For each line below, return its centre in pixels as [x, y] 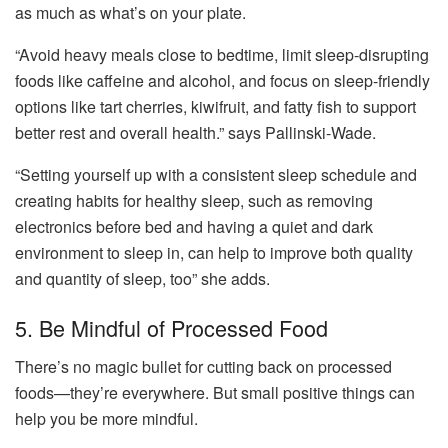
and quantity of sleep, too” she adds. [142, 278]
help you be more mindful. [108, 418]
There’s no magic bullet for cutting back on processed [203, 366]
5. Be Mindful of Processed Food [171, 328]
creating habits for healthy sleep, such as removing [194, 200]
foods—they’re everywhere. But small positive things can [215, 392]
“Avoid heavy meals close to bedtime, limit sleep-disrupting [222, 54]
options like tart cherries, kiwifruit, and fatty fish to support [215, 106]
